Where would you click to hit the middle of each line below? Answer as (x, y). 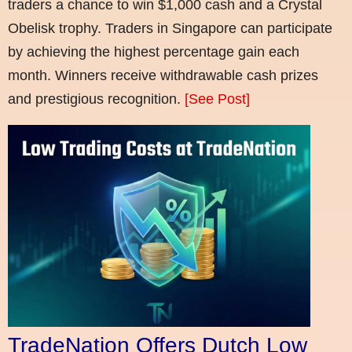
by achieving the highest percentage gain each (154, 52)
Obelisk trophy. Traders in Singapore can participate (170, 29)
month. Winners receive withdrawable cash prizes (163, 76)
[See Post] (217, 99)
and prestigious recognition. (96, 99)
